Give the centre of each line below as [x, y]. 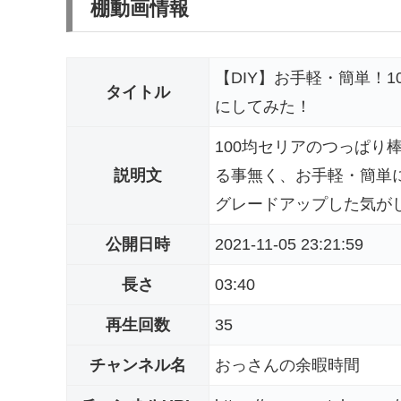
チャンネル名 [138, 365]
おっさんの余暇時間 [287, 365]
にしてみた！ [263, 107]
